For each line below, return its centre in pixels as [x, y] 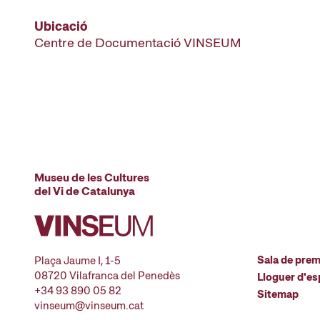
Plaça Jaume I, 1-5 [77, 261]
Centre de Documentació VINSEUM [138, 42]
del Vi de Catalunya [85, 191]
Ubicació [61, 26]
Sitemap [278, 294]
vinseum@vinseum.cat [89, 306]
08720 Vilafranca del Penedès [107, 276]
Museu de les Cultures [92, 177]
